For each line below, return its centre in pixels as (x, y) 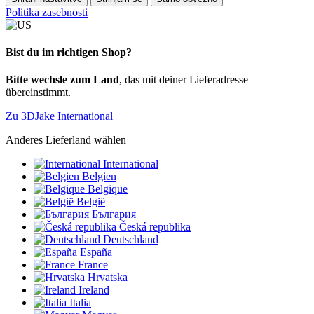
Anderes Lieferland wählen (66, 140)
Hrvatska (108, 278)
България (114, 214)
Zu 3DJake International (59, 116)
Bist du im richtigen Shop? (69, 52)
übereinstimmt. (38, 93)
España (96, 252)
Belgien (99, 177)
